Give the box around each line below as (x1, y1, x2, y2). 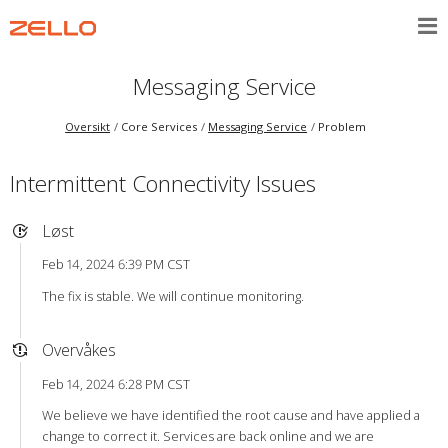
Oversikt (65, 119, 111, 135)
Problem (318, 119, 367, 135)
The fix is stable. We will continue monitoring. (41, 286, 304, 305)
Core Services (121, 119, 198, 135)
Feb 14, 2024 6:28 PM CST (41, 374, 190, 393)
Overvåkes (41, 339, 116, 362)
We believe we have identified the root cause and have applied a (41, 406, 420, 425)
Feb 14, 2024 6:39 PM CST (41, 255, 190, 274)
